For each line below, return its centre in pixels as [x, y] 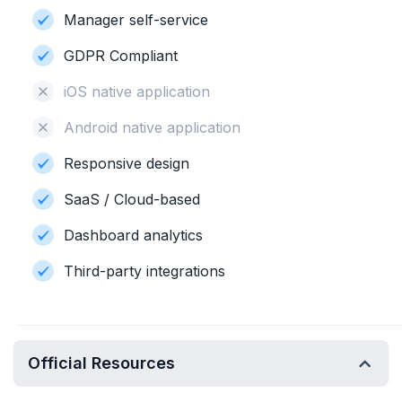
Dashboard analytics [133, 235]
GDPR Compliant [121, 56]
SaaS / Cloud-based [132, 199]
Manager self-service [136, 20]
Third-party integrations [144, 271]
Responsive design [127, 163]
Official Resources [101, 363]
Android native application [152, 127]
